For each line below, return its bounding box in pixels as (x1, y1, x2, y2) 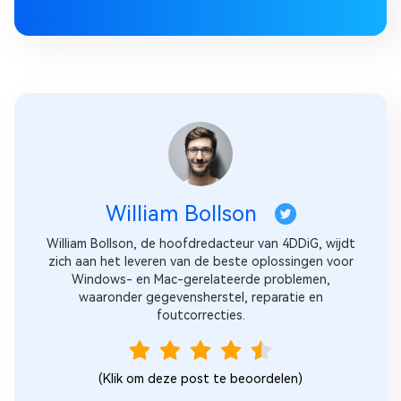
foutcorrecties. (156, 308, 245, 323)
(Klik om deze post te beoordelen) (98, 371, 303, 387)
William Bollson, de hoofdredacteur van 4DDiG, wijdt (46, 236, 355, 252)
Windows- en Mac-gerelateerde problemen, (71, 272, 330, 287)
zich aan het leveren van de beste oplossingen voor (47, 254, 354, 269)
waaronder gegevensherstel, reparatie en (78, 290, 323, 305)
